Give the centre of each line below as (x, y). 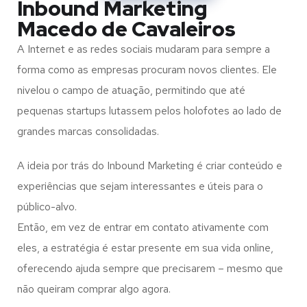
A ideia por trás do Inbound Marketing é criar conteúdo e (150, 165)
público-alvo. (47, 207)
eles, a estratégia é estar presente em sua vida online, (145, 248)
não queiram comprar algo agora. (94, 289)
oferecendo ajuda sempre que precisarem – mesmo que (150, 268)
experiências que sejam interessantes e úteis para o (140, 186)
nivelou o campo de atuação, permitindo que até (131, 90)
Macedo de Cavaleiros (126, 29)
